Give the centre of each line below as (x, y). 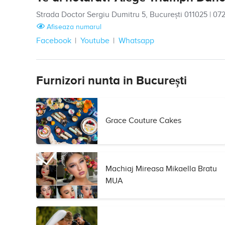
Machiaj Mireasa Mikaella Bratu (161, 169)
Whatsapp (136, 41)
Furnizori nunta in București (111, 81)
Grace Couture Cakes (143, 121)
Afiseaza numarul (73, 27)
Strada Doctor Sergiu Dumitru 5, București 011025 (122, 15)
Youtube (95, 41)
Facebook (54, 41)
